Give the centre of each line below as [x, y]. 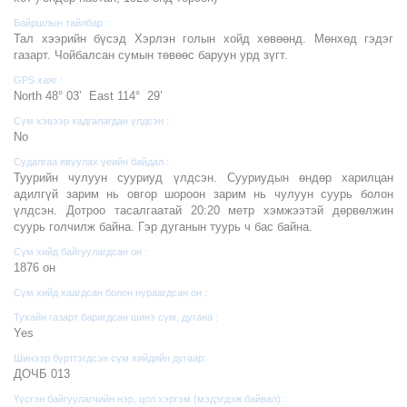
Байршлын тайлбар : [61, 22]
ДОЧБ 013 [42, 373]
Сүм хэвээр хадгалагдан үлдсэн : [91, 120]
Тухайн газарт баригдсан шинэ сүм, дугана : [116, 317]
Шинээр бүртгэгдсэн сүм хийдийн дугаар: [110, 357]
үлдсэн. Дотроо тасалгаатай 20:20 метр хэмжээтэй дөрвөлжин [203, 210]
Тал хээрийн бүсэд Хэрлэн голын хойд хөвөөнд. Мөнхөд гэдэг [203, 38]
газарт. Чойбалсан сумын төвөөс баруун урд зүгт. [151, 55]
